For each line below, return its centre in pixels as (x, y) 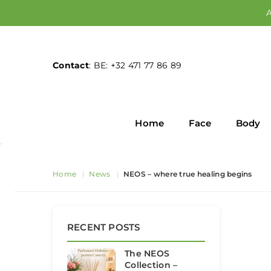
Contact (71, 65)
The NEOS (147, 253)
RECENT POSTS (104, 227)
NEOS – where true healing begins (188, 174)
